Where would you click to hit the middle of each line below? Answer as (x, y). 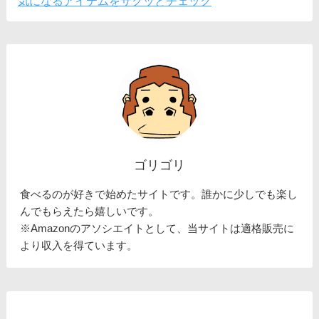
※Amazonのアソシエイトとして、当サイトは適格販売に (157, 229)
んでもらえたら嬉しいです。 (90, 211)
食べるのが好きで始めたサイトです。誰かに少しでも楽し (159, 194)
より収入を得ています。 (79, 246)
